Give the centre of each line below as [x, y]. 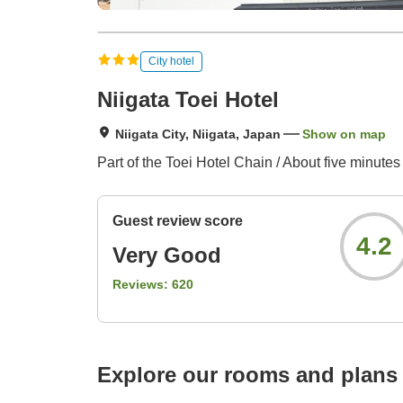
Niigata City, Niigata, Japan [198, 134]
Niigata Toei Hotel [188, 100]
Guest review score [178, 221]
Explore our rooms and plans [247, 375]
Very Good [167, 255]
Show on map [344, 134]
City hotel [171, 61]
